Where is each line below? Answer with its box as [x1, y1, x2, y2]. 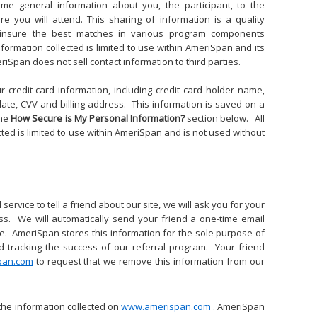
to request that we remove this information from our [33, 255, 265, 267]
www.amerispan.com [120, 300, 211, 313]
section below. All [184, 112, 265, 125]
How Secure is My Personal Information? [11, 112, 185, 125]
